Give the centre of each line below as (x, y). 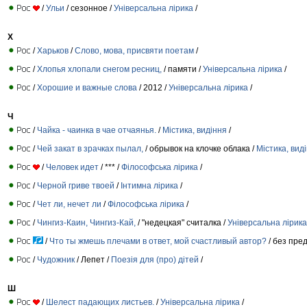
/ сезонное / (89, 8)
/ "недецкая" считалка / (182, 222)
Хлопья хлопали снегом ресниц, (99, 69)
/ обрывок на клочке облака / (200, 148)
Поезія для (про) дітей (155, 259)
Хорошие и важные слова (87, 87)
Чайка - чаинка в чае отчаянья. (97, 130)
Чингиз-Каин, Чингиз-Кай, (86, 222)
